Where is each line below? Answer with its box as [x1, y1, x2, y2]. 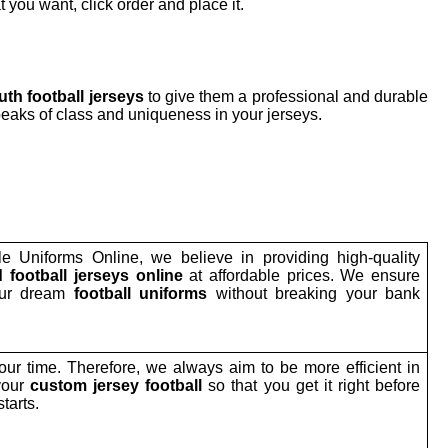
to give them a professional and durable [147, 87, 429, 105]
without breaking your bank [215, 284, 421, 302]
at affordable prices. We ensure [189, 266, 421, 284]
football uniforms [73, 284, 216, 302]
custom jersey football [29, 376, 209, 394]
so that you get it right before [208, 376, 421, 394]
